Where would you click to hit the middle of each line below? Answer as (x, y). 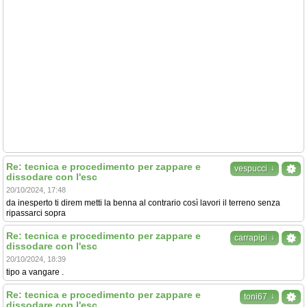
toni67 (256, 297)
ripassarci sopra (36, 213)
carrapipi (251, 238)
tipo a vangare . (35, 272)
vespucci (251, 169)
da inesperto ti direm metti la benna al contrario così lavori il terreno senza (143, 203)
